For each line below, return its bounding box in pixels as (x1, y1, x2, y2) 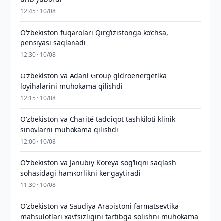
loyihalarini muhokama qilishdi (20, 81, 123, 91)
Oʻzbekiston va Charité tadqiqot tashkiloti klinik (20, 114, 176, 124)
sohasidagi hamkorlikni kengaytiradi (20, 168, 141, 178)
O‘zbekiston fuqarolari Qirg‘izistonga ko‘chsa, (20, 28, 169, 37)
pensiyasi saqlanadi (20, 38, 86, 47)
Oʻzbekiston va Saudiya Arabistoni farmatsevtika (20, 201, 179, 211)
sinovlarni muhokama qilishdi (20, 125, 119, 134)
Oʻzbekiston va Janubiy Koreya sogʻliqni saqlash (20, 158, 177, 167)
